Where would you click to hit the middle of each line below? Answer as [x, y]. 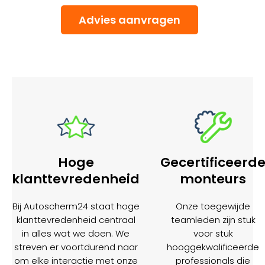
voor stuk [213, 233]
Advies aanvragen [130, 20]
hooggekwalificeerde [213, 247]
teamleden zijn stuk [213, 219]
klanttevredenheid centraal [76, 219]
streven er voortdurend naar [76, 247]
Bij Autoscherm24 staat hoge [76, 206]
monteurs [213, 179]
